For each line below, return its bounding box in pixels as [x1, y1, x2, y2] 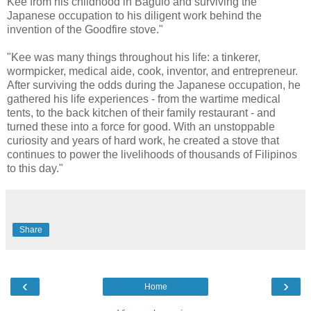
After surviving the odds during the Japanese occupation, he [7, 78, 301, 91]
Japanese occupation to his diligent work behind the [7, 9, 262, 22]
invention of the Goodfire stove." [7, 23, 163, 35]
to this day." [7, 162, 63, 174]
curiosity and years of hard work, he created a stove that [7, 134, 279, 146]
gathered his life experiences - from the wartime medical [7, 92, 280, 105]
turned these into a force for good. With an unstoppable [7, 120, 275, 133]
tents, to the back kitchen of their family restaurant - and [7, 106, 276, 119]
